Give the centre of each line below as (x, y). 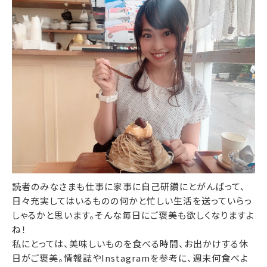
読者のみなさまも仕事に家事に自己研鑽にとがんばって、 (129, 187)
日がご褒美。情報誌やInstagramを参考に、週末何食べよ (130, 258)
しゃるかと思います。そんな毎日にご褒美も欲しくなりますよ (133, 215)
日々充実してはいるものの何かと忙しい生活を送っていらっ (132, 201)
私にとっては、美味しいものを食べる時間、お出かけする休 (130, 244)
